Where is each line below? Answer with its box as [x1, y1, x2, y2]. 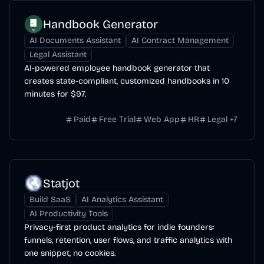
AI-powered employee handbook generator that [24, 63, 210, 73]
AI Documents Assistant [29, 35, 121, 45]
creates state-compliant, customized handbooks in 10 [24, 76, 229, 86]
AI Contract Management [131, 35, 229, 45]
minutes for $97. [24, 89, 86, 99]
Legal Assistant [29, 49, 87, 60]
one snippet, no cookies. [24, 248, 115, 258]
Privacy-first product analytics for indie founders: [24, 222, 214, 232]
